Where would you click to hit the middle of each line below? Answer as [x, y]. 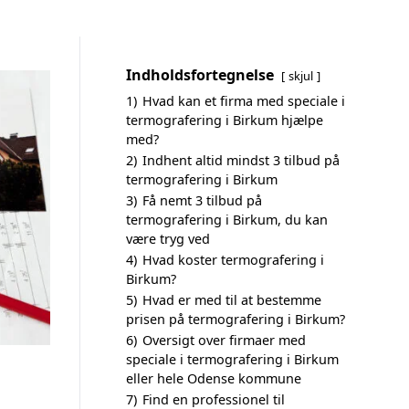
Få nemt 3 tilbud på [202, 200]
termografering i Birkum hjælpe [225, 120]
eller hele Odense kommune [214, 378]
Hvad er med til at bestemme [232, 300]
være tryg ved [168, 239]
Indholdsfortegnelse [200, 75]
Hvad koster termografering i [233, 260]
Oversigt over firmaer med [224, 340]
